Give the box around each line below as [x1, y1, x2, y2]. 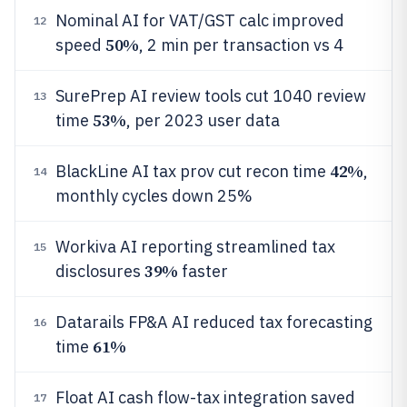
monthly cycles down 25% [55, 185, 253, 206]
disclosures [55, 261, 144, 282]
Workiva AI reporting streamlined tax [55, 236, 335, 257]
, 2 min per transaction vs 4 [138, 35, 343, 55]
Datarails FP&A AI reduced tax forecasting [55, 312, 372, 333]
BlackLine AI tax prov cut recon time [55, 161, 330, 182]
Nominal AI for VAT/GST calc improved [55, 10, 344, 31]
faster [177, 261, 228, 282]
